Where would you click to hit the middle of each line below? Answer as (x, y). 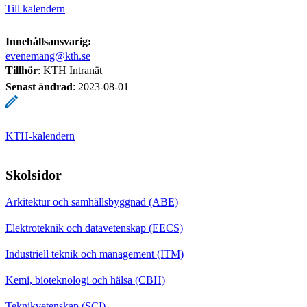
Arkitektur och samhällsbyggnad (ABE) (92, 201)
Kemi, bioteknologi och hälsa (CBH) (85, 280)
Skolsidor (34, 174)
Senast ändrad (39, 86)
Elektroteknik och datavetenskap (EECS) (94, 228)
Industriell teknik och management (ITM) (95, 254)
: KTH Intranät (70, 70)
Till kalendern (35, 8)
